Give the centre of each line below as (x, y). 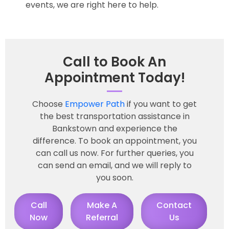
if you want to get (161, 104)
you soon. (114, 177)
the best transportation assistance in (114, 116)
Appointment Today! (114, 77)
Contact (174, 205)
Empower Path (95, 104)
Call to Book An (114, 62)
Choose (49, 104)
